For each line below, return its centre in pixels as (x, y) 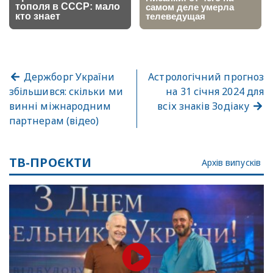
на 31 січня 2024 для (215, 91)
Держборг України (68, 76)
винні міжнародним (60, 106)
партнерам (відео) (54, 120)
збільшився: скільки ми (66, 91)
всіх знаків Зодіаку (204, 106)
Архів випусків (231, 162)
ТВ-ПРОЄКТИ (50, 162)
